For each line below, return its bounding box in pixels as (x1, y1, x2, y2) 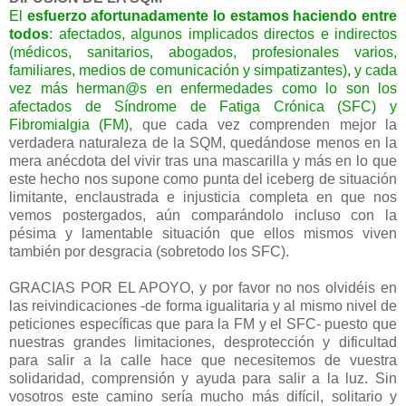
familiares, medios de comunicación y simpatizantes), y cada (9, 63, 397, 79)
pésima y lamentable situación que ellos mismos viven (9, 226, 397, 242)
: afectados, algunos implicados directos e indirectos (49, 26, 397, 43)
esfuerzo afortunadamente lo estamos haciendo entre (23, 8, 397, 24)
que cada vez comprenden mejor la (132, 117, 398, 133)
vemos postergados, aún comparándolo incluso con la (9, 208, 397, 224)
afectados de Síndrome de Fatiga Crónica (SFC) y (9, 99, 397, 115)
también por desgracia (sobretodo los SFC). (9, 244, 289, 260)
